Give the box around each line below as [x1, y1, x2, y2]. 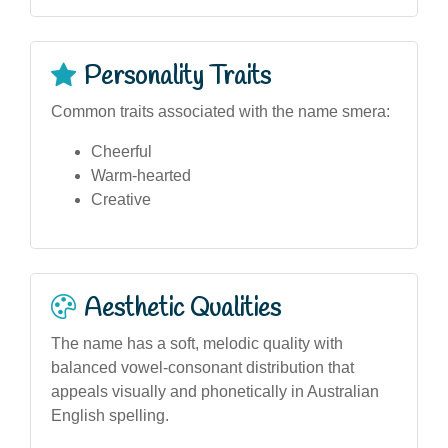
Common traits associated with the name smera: [51, 102, 390, 120]
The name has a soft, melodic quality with [51, 334, 343, 352]
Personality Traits [84, 59, 271, 94]
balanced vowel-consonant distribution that [51, 358, 354, 376]
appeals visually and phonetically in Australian [51, 382, 379, 400]
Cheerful [91, 142, 152, 160]
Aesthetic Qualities [84, 291, 281, 326]
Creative [91, 190, 151, 208]
